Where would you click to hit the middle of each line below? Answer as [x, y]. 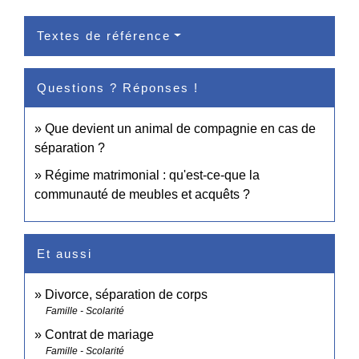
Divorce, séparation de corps [126, 295]
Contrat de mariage [99, 335]
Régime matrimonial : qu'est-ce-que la [152, 175]
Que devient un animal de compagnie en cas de [180, 129]
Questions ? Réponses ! [118, 88]
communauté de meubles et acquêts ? [142, 195]
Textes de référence [104, 36]
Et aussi [65, 254]
